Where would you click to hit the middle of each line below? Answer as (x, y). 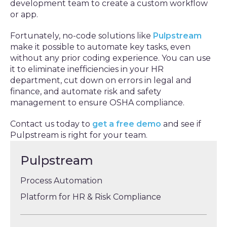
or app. (24, 14)
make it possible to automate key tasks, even (100, 47)
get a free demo (127, 124)
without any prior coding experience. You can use (110, 58)
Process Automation (61, 181)
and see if (181, 124)
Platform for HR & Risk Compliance (91, 197)
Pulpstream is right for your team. (79, 135)
